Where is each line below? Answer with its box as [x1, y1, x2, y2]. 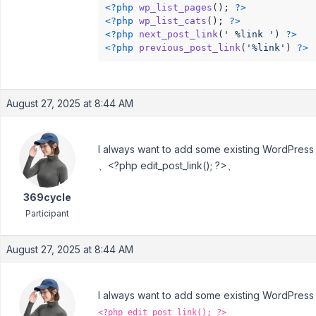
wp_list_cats [139, 15, 207, 26]
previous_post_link [139, 42, 241, 53]
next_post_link [139, 28, 218, 39]
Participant [25, 208, 69, 219]
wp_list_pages [139, 1, 212, 13]
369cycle [23, 191, 71, 204]
